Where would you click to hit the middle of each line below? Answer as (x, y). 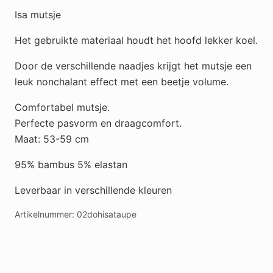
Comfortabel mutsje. (62, 107)
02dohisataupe (107, 214)
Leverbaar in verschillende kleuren (93, 190)
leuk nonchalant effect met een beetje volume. (122, 82)
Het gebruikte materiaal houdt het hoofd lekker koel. (136, 40)
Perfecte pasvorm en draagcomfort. (98, 123)
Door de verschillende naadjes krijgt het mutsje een (133, 66)
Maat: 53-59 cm (52, 139)
